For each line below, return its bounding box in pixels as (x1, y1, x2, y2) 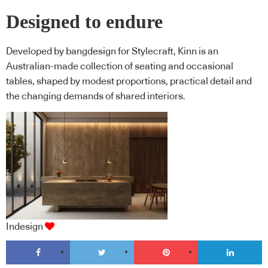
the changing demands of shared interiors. (6, 92, 185, 102)
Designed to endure (6, 11, 163, 32)
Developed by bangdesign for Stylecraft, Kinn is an (6, 47, 218, 57)
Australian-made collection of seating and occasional (6, 62, 233, 72)
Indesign (6, 221, 43, 232)
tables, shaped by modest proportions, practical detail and (6, 77, 252, 87)
